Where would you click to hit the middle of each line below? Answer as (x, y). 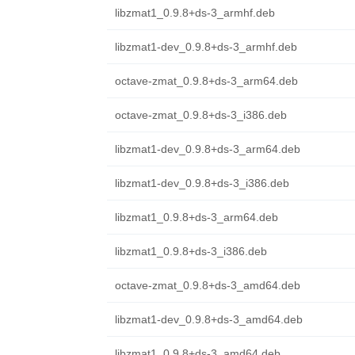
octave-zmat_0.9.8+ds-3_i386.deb (200, 115)
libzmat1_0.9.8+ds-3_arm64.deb (196, 217)
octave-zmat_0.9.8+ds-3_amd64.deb (207, 285)
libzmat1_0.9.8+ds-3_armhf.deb (195, 13)
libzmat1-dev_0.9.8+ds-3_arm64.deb (207, 149)
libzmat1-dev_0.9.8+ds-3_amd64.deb (208, 319)
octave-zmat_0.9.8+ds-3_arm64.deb (206, 81)
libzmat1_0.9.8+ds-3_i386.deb (191, 251)
